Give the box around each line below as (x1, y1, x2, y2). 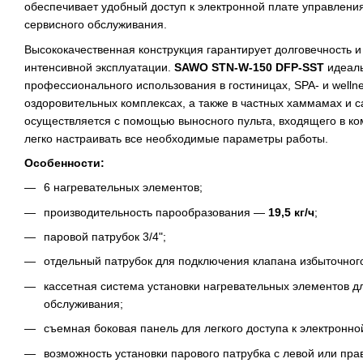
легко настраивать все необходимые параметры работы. (24, 131, 328, 145)
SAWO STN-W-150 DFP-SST (174, 60, 324, 74)
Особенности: (24, 156, 105, 169)
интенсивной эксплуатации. (24, 60, 174, 74)
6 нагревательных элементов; (44, 181, 203, 194)
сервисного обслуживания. (24, 18, 167, 32)
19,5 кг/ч (268, 205, 314, 219)
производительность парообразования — (44, 205, 268, 219)
